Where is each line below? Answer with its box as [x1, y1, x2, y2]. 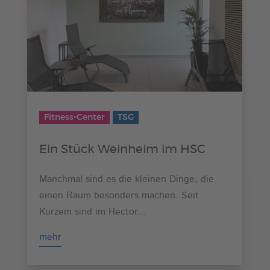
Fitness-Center [43, 113, 105, 122]
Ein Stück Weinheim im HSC [39, 143, 206, 156]
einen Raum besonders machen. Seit [39, 191, 199, 201]
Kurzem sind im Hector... [39, 207, 146, 218]
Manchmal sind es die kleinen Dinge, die [39, 175, 214, 185]
